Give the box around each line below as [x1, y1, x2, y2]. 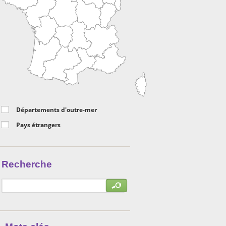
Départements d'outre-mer [16, 105, 97, 114]
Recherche [2, 159, 52, 169]
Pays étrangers [16, 121, 61, 129]
